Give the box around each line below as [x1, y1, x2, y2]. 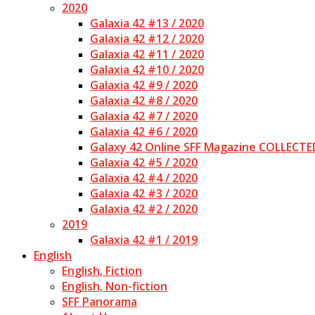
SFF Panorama [62, 294, 137, 309]
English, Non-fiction [62, 278, 167, 294]
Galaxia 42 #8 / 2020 [90, 93, 198, 108]
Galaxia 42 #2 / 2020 [90, 201, 198, 217]
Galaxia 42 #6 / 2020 [90, 124, 198, 139]
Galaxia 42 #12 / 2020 [90, 31, 204, 46]
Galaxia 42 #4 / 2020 [90, 170, 198, 186]
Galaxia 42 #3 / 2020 [90, 186, 198, 201]
